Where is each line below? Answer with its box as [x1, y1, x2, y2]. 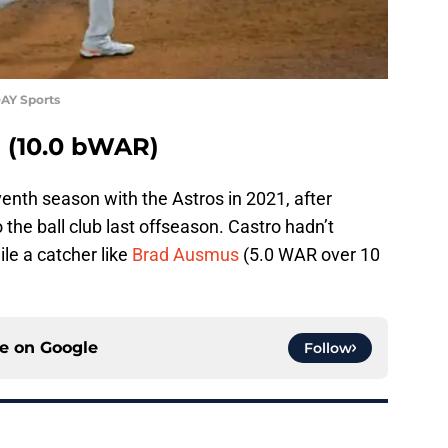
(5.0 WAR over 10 [239, 243, 380, 265]
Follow [304, 338, 352, 357]
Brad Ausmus [132, 243, 239, 265]
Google [40, 337, 98, 357]
